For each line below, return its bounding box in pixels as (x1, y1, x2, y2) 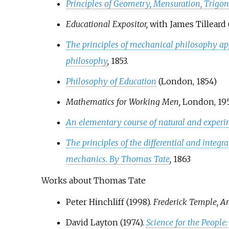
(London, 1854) (158, 76, 217, 86)
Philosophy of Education (65, 76, 156, 86)
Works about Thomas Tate (41, 175, 146, 186)
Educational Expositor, (65, 18, 148, 29)
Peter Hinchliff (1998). (65, 196, 153, 207)
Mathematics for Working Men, (65, 96, 180, 107)
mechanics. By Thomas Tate (65, 153, 170, 164)
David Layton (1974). (65, 217, 146, 227)
